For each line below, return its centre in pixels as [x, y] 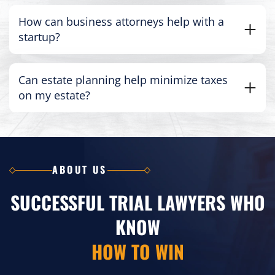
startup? [39, 37]
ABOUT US [80, 170]
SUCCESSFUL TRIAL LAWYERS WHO [137, 203]
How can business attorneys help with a [121, 22]
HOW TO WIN [137, 252]
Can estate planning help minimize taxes [123, 80]
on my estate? [54, 95]
